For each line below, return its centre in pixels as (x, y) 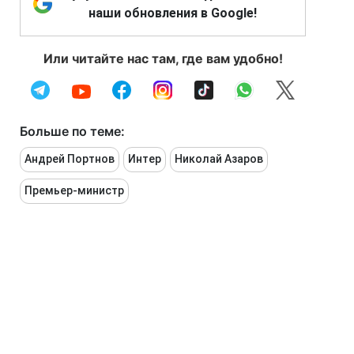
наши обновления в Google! (172, 13)
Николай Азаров (219, 159)
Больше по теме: (72, 131)
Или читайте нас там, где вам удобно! (163, 58)
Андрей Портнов (70, 159)
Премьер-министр (74, 190)
